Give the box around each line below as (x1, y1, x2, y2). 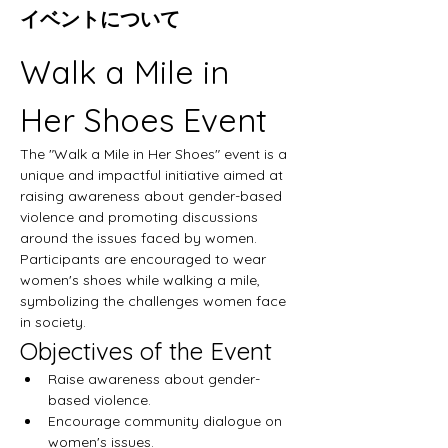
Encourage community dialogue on (48, 411, 286, 430)
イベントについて (20, 5, 180, 31)
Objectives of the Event (20, 335, 272, 366)
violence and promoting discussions (20, 207, 262, 226)
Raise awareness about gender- (48, 369, 260, 388)
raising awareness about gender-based (20, 186, 286, 205)
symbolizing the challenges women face (20, 291, 290, 310)
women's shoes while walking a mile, (20, 270, 264, 289)
